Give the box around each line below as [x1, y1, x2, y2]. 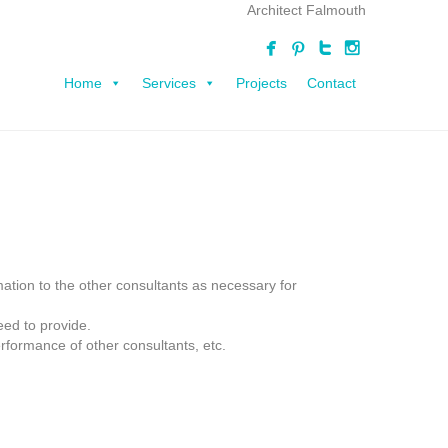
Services [142, 75, 196, 91]
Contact [307, 75, 356, 91]
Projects [236, 75, 287, 91]
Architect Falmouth [247, 2, 366, 18]
